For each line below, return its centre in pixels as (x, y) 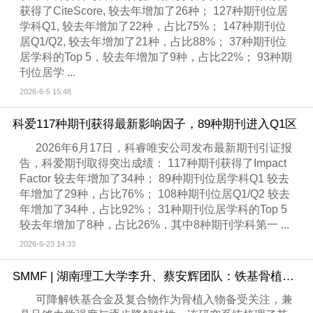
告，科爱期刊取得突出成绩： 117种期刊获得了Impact (153, 163)
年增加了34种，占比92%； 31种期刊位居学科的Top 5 (154, 209)
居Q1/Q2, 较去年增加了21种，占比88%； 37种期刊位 (153, 41)
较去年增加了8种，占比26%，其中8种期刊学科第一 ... (155, 224)
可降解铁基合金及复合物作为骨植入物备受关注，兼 (165, 300)
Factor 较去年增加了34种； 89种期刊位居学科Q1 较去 (155, 178)
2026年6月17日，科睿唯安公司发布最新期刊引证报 (164, 147)
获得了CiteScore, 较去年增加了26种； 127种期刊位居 (154, 10)
